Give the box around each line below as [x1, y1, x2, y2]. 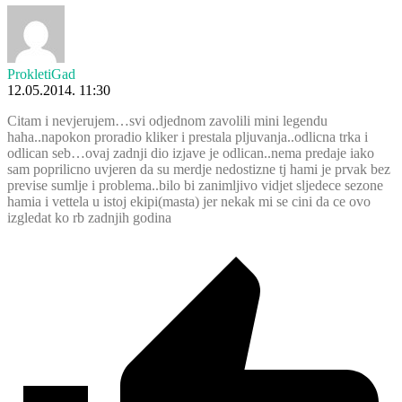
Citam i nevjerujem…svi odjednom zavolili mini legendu [7, 112, 328, 128]
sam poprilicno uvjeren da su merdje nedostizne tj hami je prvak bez [7, 161, 390, 177]
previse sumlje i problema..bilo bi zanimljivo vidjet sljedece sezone [7, 177, 383, 193]
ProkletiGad [7, 66, 75, 82]
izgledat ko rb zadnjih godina [7, 209, 171, 225]
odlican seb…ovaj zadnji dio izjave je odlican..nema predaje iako [7, 144, 374, 161]
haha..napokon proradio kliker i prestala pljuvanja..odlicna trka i [7, 128, 368, 144]
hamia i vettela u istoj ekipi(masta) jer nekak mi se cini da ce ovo [7, 193, 371, 209]
